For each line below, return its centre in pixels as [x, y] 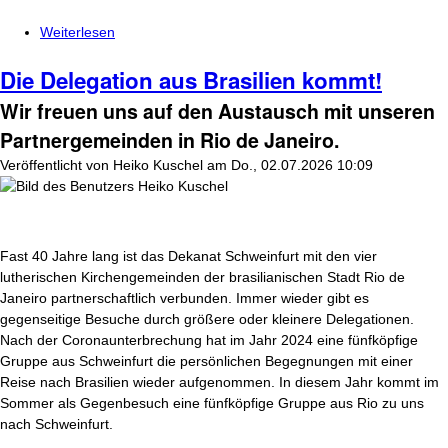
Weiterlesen [77, 32]
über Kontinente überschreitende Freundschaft [263, 32]
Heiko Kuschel [158, 165]
